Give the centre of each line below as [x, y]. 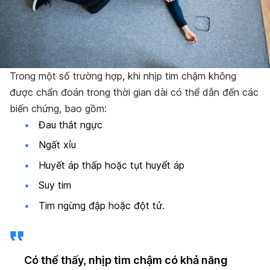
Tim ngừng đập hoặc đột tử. [102, 205]
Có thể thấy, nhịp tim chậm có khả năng [126, 260]
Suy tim [55, 185]
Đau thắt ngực [71, 125]
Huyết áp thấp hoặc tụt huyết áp [111, 165]
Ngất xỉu [57, 145]
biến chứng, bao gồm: [60, 109]
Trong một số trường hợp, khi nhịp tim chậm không [123, 76]
